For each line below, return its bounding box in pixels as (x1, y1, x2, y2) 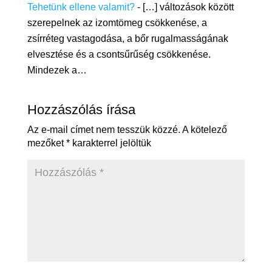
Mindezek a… (27, 65, 87, 76)
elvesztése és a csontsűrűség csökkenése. (27, 49, 211, 60)
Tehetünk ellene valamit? (27, 2, 135, 13)
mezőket (27, 138, 66, 149)
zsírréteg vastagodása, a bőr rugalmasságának (27, 33, 228, 44)
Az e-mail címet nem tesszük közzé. (27, 124, 180, 135)
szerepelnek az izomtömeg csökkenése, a (27, 18, 207, 29)
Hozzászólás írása (27, 102, 135, 118)
